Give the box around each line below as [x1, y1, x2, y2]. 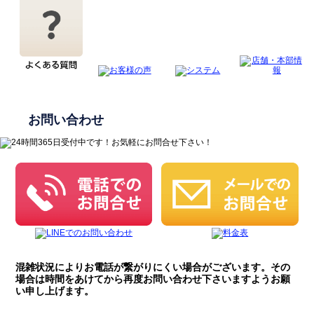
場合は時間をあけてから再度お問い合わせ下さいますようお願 [15, 273, 291, 285]
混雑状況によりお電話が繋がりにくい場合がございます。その [15, 261, 291, 273]
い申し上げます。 [15, 285, 95, 297]
